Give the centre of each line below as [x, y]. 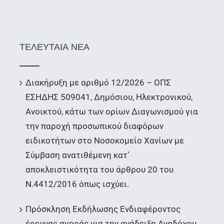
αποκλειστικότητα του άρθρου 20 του [99, 170]
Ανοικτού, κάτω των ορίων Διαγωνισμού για [111, 112]
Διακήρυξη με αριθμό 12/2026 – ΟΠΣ [98, 83]
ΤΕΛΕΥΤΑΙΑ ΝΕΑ [54, 47]
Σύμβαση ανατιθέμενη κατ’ [77, 155]
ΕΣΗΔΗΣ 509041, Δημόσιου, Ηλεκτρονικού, [109, 97]
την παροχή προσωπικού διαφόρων [94, 126]
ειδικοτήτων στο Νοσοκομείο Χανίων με [104, 141]
